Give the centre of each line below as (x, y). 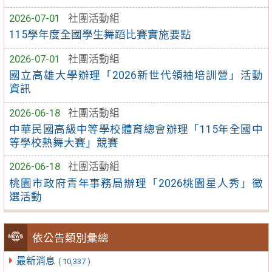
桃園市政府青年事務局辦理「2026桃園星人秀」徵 (136, 183)
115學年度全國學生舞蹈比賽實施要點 (100, 35)
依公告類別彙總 (71, 238)
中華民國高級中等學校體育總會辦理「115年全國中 (136, 129)
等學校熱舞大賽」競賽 (64, 142)
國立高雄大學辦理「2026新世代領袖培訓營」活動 (136, 76)
